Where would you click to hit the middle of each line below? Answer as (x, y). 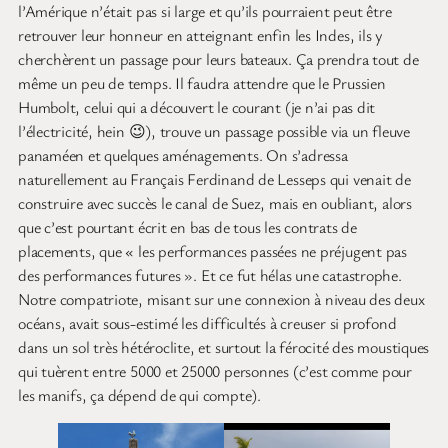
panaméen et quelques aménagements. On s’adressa (183, 154)
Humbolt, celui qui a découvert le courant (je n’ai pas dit (197, 106)
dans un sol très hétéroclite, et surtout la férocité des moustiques (224, 346)
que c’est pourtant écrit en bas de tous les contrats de (187, 226)
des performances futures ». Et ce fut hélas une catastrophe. (210, 274)
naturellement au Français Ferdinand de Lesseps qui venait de (214, 178)
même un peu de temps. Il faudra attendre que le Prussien (202, 82)
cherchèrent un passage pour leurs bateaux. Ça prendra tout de (218, 58)
